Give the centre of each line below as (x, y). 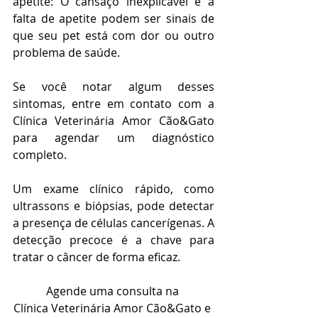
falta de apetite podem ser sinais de (114, 18)
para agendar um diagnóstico (114, 138)
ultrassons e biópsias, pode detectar (114, 206)
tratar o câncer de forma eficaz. (97, 257)
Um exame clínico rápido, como (114, 189)
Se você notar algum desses (114, 87)
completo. (41, 155)
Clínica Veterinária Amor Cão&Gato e (114, 308)
